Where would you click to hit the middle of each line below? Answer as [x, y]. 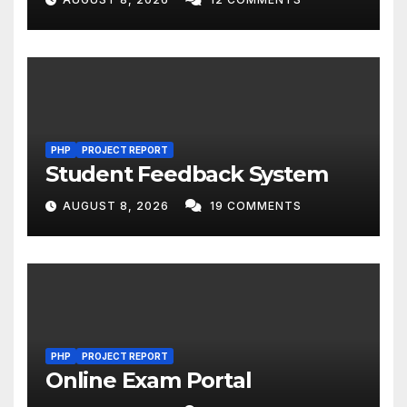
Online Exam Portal [149, 380]
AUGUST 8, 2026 [118, 205]
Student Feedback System [187, 174]
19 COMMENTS [256, 205]
